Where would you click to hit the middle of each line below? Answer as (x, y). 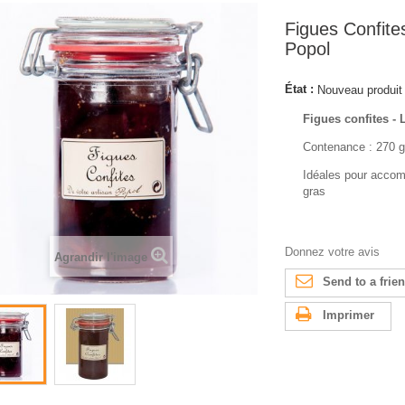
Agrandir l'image (101, 258)
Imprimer (348, 316)
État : (299, 89)
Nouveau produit (359, 89)
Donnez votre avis (332, 252)
